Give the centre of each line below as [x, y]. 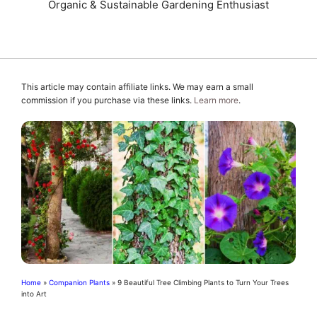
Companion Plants [79, 282]
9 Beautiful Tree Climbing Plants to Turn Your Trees [203, 282]
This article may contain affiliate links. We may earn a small [137, 86]
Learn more [216, 100]
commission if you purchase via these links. [108, 100]
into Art [34, 293]
